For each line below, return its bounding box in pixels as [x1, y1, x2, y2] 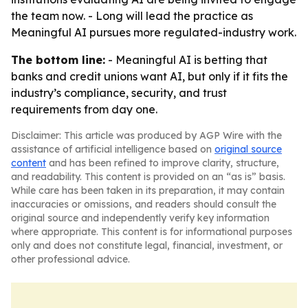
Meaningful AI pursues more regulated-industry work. [11, 25, 296, 39]
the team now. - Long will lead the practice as [11, 9, 253, 23]
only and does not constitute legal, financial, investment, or [11, 239, 283, 252]
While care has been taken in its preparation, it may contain [11, 184, 285, 197]
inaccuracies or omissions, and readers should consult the [11, 198, 276, 210]
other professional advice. [11, 253, 130, 265]
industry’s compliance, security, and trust [11, 86, 227, 100]
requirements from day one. [11, 102, 157, 116]
